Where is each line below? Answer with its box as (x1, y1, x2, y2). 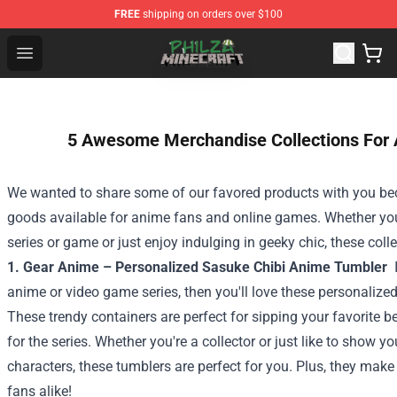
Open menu (24, 43, 96, 60)
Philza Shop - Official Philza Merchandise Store (42, 33, 335, 50)
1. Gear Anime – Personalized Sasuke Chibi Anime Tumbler (7, 259, 391, 276)
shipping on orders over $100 (140, 8, 283, 20)
